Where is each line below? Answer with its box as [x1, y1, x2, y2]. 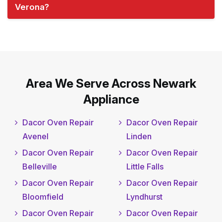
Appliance [83, 92, 139, 107]
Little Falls [126, 162, 164, 172]
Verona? [15, 2, 49, 12]
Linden [126, 131, 152, 142]
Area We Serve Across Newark [26, 76, 196, 91]
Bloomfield [22, 192, 63, 202]
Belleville [22, 162, 57, 172]
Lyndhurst [126, 192, 163, 202]
